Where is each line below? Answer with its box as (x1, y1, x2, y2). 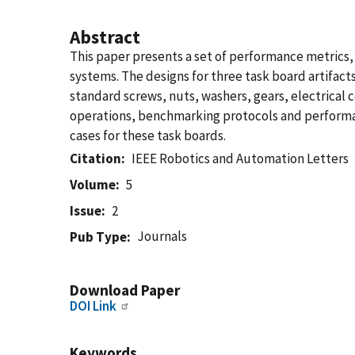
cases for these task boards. (70, 127, 226, 144)
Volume (70, 176, 116, 193)
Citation (70, 150, 121, 167)
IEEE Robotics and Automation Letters (132, 150, 349, 167)
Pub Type (70, 228, 127, 246)
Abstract (70, 25, 140, 48)
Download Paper (70, 281, 180, 300)
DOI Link (70, 297, 116, 315)
